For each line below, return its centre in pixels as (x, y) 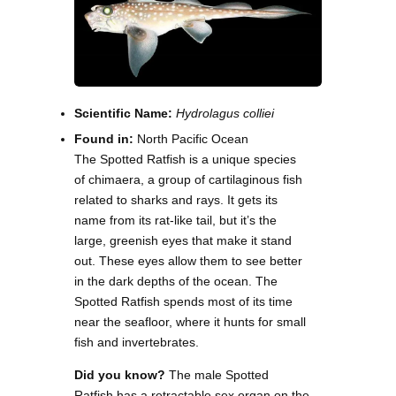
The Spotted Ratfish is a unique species (185, 160)
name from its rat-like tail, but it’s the (175, 221)
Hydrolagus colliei (225, 114)
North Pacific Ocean (193, 139)
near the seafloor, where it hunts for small (190, 322)
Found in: (106, 139)
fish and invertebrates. (137, 343)
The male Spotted (217, 375)
